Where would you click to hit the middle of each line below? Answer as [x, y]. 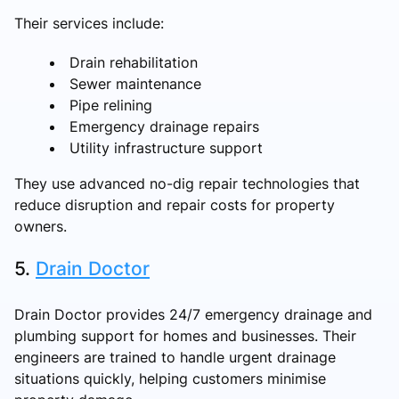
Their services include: [89, 23]
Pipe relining [111, 105]
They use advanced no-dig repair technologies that [187, 183]
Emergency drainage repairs [164, 126]
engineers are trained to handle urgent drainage [175, 357]
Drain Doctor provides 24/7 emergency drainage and [193, 314]
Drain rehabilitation [134, 62]
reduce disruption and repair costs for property [175, 204]
